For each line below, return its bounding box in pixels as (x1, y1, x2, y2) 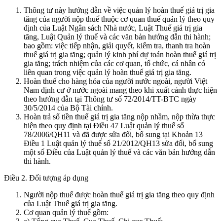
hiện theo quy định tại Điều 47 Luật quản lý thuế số (24, 121, 184, 130)
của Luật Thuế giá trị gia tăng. (24, 199, 117, 208)
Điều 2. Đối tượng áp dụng (4, 173, 88, 182)
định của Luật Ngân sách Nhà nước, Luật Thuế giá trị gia (24, 23, 202, 32)
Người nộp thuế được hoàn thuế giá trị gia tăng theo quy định (24, 190, 215, 199)
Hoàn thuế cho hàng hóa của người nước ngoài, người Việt (24, 76, 207, 85)
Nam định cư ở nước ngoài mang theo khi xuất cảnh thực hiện (24, 85, 217, 94)
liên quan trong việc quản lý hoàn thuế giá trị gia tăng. (24, 68, 191, 76)
